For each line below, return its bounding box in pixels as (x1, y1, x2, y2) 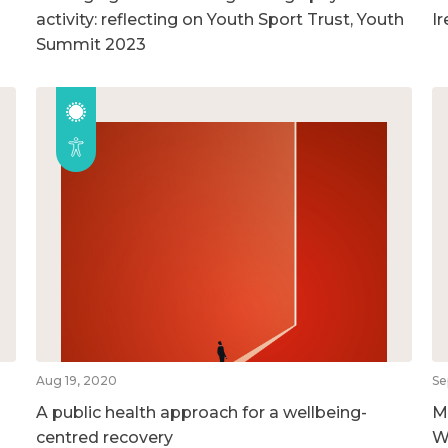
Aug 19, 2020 (35, 372, 117, 388)
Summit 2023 (35, 34, 146, 54)
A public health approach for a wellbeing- (35, 402, 367, 422)
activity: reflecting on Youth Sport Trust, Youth (35, 9, 404, 29)
